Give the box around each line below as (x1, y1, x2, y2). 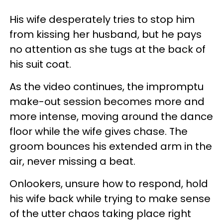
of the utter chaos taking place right (9, 206, 191, 221)
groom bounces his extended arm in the (9, 139, 212, 153)
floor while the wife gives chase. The (9, 124, 188, 138)
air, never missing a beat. (9, 154, 135, 168)
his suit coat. (9, 57, 71, 71)
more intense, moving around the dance (9, 109, 213, 123)
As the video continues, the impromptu (9, 79, 204, 94)
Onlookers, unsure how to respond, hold (9, 176, 208, 191)
